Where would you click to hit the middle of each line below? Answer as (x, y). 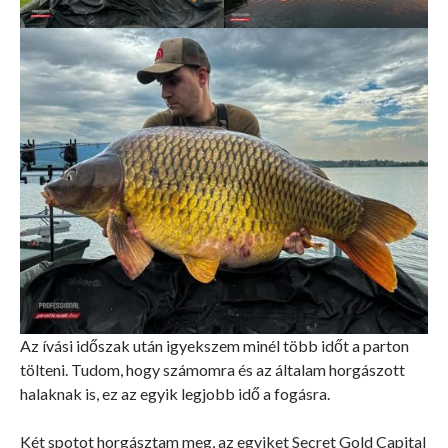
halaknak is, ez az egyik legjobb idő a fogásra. (175, 394)
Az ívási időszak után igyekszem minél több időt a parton (214, 346)
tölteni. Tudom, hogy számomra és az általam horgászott (212, 370)
